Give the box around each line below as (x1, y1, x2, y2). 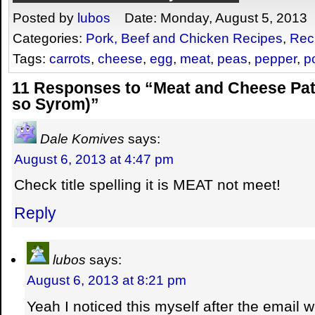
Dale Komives (40, 130, 124, 146)
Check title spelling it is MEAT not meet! (14, 176, 281, 194)
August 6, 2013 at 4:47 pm (14, 150, 174, 167)
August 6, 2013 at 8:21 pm (27, 271, 186, 288)
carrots (49, 51, 91, 67)
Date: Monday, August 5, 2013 (110, 10, 307, 26)
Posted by (13, 10, 77, 26)
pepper (255, 51, 297, 67)
